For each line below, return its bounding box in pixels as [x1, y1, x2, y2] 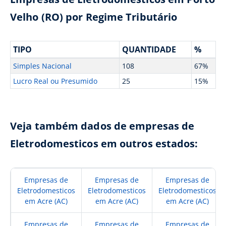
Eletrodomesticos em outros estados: [10, 137, 198, 150]
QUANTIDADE [122, 44, 176, 55]
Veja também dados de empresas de [10, 119, 195, 133]
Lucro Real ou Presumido [13, 76, 97, 86]
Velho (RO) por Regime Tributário [10, 10, 178, 24]
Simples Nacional [13, 61, 72, 71]
